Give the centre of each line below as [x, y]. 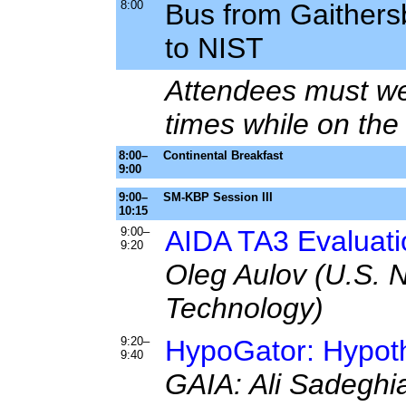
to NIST [214, 48]
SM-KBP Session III [218, 197]
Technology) [244, 308]
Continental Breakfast [223, 155]
